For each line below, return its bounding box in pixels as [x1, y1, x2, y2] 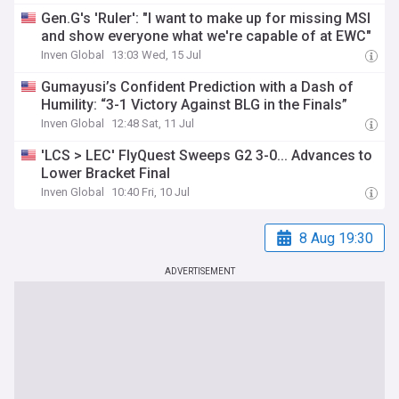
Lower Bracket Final [41, 165, 171, 182]
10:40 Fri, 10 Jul [111, 185, 191, 199]
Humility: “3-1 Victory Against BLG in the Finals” [41, 96, 348, 113]
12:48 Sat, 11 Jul [111, 117, 195, 130]
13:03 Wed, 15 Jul [111, 48, 202, 61]
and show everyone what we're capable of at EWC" [41, 28, 372, 45]
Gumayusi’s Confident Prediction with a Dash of [41, 78, 354, 95]
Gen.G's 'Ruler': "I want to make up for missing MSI [41, 10, 371, 27]
